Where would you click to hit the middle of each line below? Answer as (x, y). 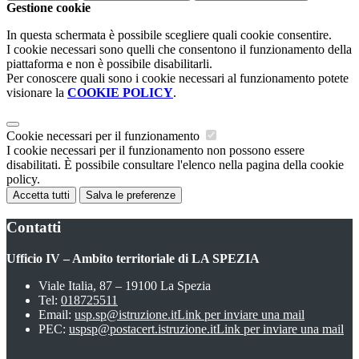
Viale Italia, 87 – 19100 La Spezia (125, 285)
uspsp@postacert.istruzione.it (143, 329)
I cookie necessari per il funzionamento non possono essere (155, 151)
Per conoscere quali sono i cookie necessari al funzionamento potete (177, 79)
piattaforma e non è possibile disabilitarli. (109, 64)
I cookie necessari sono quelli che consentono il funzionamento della (179, 50)
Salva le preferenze (131, 196)
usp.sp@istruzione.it (126, 314)
